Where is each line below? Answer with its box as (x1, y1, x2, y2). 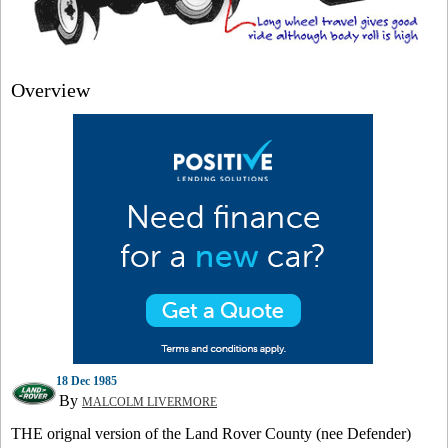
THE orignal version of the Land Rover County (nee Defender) (11, 425, 411, 442)
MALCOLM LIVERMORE (82, 395, 217, 409)
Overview (11, 79, 90, 101)
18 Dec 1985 (56, 374, 117, 388)
